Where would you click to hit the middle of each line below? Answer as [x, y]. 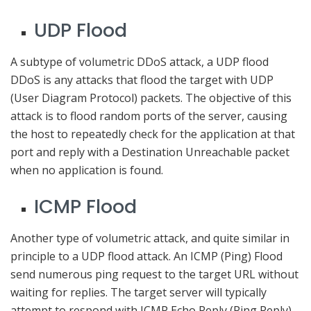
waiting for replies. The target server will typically [138, 292]
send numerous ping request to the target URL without [154, 274]
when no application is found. [87, 170]
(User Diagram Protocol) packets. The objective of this [151, 98]
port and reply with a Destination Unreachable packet [150, 152]
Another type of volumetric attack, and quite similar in [150, 238]
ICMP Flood [86, 207]
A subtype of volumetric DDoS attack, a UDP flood [140, 61]
